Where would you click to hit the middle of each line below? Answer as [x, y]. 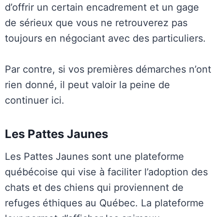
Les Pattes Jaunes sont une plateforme [94, 157]
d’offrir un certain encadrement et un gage [102, 8]
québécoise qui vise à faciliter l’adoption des [106, 172]
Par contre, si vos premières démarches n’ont [108, 70]
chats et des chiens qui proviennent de [94, 188]
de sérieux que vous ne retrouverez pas [96, 23]
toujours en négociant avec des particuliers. [105, 39]
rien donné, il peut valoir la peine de [87, 85]
